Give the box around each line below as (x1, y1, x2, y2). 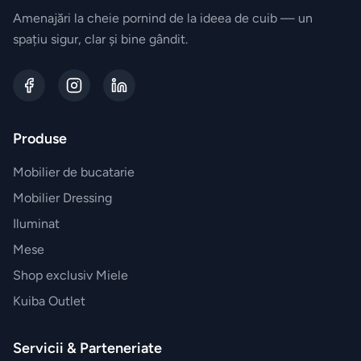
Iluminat (13, 216, 60, 232)
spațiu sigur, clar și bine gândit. (13, 31, 188, 48)
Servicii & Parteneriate (13, 339, 162, 358)
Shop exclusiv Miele (13, 268, 128, 284)
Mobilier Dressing (13, 190, 112, 206)
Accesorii (129, 74, 189, 92)
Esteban (129, 6, 182, 24)
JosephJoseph (129, 97, 222, 114)
